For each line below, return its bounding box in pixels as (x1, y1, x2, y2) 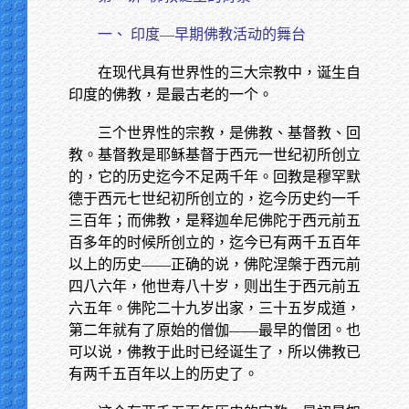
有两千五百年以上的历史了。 (68, 366, 258, 382)
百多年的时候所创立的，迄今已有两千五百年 (68, 235, 361, 250)
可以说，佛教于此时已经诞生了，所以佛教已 (68, 344, 361, 360)
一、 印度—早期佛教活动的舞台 (98, 26, 306, 42)
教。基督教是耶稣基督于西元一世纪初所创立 (68, 147, 361, 163)
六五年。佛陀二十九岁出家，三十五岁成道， (68, 300, 361, 316)
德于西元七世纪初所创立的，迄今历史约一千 (68, 191, 361, 206)
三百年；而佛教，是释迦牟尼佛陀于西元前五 (68, 213, 361, 228)
